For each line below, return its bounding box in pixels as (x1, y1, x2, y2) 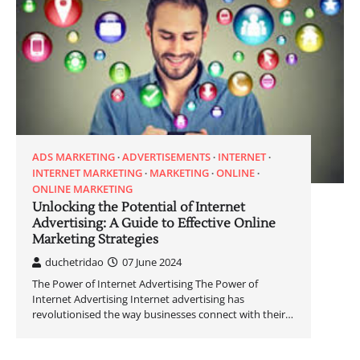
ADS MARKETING (32, 149, 115, 164)
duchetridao (45, 254, 104, 269)
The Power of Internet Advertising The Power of (32, 276, 258, 291)
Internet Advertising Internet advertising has (32, 291, 244, 306)
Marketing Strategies (32, 231, 158, 247)
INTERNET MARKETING (32, 165, 142, 180)
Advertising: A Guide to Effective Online (32, 215, 276, 231)
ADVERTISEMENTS (122, 149, 211, 164)
